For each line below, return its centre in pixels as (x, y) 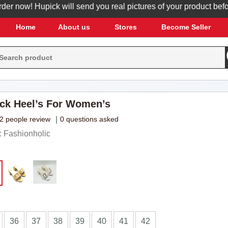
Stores (125, 27)
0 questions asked (89, 119)
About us (74, 27)
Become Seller (186, 27)
